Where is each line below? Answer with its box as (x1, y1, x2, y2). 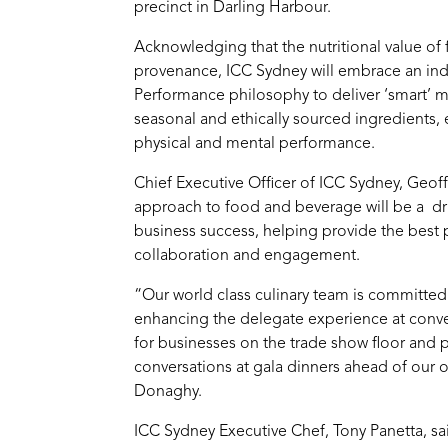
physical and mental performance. (134, 135, 376, 152)
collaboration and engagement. (134, 247, 361, 264)
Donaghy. (134, 383, 203, 400)
